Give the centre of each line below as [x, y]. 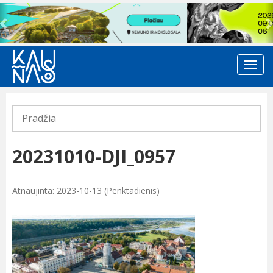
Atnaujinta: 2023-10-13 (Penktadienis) [86, 191]
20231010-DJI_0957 [94, 157]
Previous [28, 11]
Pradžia [39, 119]
